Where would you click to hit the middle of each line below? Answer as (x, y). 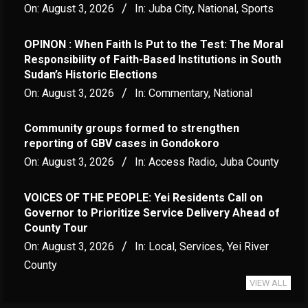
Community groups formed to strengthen (132, 129)
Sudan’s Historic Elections (91, 74)
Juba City (170, 8)
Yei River (248, 246)
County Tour (56, 228)
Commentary (178, 93)
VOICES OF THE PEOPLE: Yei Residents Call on (143, 197)
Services (201, 246)
